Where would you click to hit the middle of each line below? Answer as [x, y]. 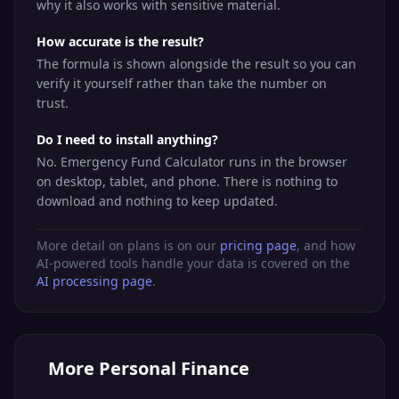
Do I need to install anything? [127, 139]
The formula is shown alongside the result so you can [196, 64]
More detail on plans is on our [128, 245]
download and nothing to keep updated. [157, 201]
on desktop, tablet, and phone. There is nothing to [187, 181]
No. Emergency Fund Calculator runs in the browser [192, 162]
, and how [326, 245]
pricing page [258, 245]
